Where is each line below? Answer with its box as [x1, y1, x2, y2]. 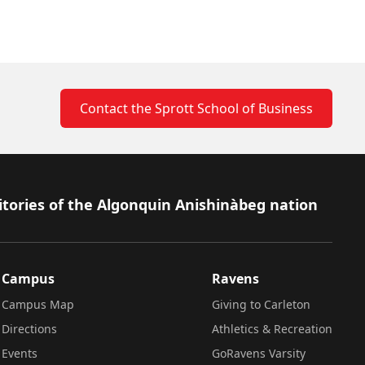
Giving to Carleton [212, 296, 310, 312]
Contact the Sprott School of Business [80, 99, 313, 117]
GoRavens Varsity [212, 345, 306, 361]
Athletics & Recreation [212, 320, 332, 336]
